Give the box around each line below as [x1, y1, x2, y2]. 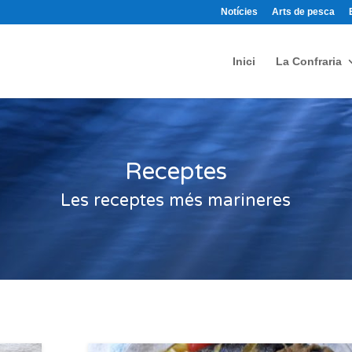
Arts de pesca [271, 6, 335, 17]
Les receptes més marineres [60, 190, 291, 211]
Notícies [220, 6, 258, 17]
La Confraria [275, 55, 342, 68]
